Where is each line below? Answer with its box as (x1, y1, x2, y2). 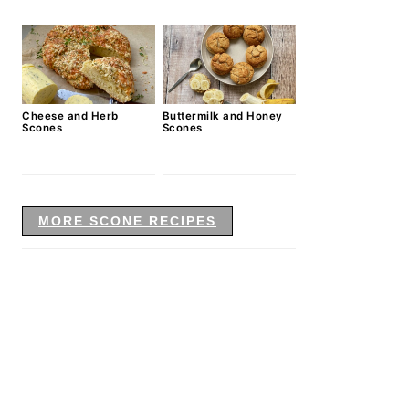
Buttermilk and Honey (162, 110, 283, 123)
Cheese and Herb (22, 110, 119, 123)
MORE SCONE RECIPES (38, 214, 216, 229)
